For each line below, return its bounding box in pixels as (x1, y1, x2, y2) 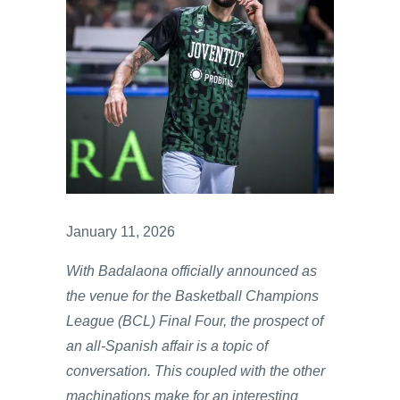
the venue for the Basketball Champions (66, 287, 319, 304)
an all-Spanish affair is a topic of (66, 337, 268, 354)
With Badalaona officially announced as (66, 262, 317, 279)
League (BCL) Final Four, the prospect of (66, 312, 323, 329)
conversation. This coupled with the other (66, 362, 325, 379)
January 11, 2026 (66, 223, 175, 239)
